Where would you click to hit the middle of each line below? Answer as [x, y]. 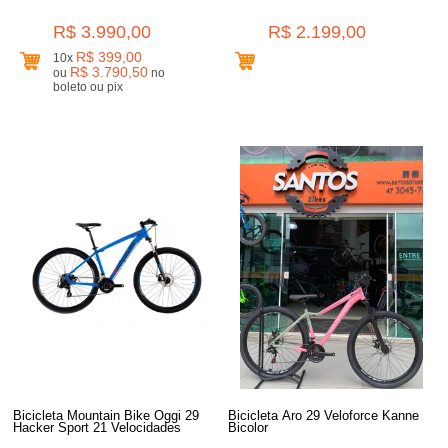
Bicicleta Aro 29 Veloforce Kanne [324, 415]
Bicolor [248, 427]
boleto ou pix [115, 86]
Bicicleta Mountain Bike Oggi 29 [106, 415]
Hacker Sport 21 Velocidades [97, 427]
